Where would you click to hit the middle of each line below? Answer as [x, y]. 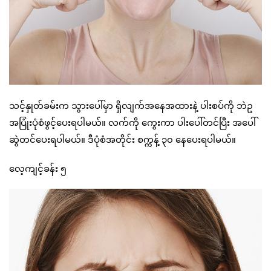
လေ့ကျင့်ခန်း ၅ [38, 168]
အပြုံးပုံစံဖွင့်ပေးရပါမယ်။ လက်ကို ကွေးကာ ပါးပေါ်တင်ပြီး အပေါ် [132, 122]
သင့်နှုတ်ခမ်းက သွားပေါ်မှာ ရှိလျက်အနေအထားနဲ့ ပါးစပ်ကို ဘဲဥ [131, 106]
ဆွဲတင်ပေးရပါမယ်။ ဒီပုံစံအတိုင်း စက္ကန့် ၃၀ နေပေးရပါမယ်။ [122, 139]
